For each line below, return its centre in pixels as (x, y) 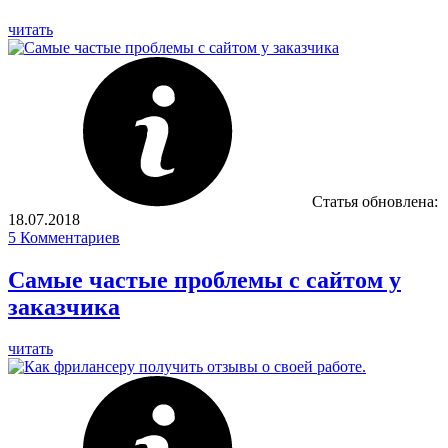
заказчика (64, 306)
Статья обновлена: (373, 201)
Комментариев (68, 237)
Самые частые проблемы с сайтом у (204, 279)
